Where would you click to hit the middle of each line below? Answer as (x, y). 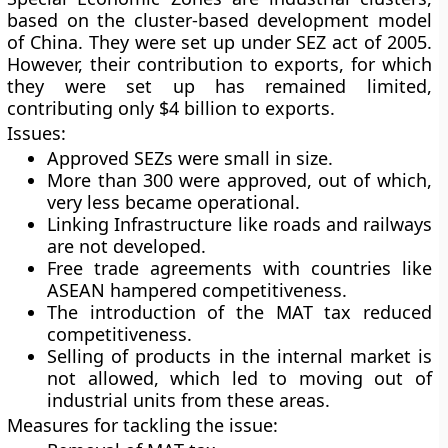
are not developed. (127, 246)
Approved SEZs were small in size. (190, 158)
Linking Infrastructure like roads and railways (239, 224)
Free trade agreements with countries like (239, 268)
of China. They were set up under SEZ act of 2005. (219, 42)
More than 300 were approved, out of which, (239, 180)
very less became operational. (174, 202)
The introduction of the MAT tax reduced (239, 312)
